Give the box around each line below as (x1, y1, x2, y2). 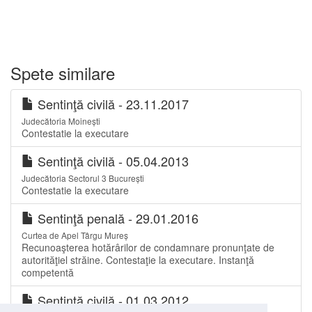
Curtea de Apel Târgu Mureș (22, 229, 128, 241)
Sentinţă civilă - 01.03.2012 (34, 291, 189, 309)
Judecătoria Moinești (22, 115, 100, 127)
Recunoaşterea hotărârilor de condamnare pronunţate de (22, 240, 274, 254)
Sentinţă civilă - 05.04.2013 (34, 152, 189, 170)
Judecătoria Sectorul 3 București (22, 172, 144, 184)
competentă (22, 265, 74, 279)
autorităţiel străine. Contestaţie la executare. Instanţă (22, 253, 254, 267)
